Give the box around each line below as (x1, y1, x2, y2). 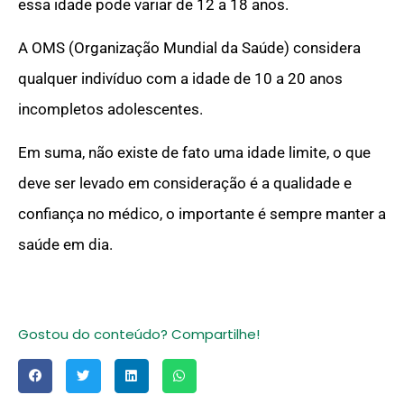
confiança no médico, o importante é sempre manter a (18, 205, 386, 224)
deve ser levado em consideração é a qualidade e (18, 174, 352, 193)
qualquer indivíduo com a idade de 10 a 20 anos (18, 69, 343, 87)
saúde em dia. (18, 235, 113, 254)
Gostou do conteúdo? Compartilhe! (18, 324, 260, 344)
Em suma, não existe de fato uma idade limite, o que (18, 143, 371, 162)
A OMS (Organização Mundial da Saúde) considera (18, 38, 361, 57)
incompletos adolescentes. (18, 99, 203, 118)
